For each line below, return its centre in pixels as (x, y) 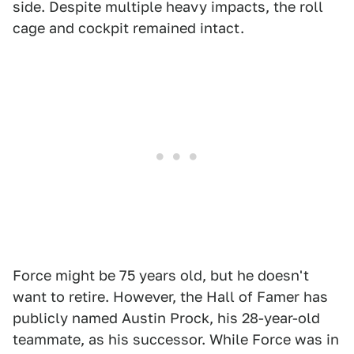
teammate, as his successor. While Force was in (176, 340)
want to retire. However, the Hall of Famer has (170, 297)
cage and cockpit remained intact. (128, 28)
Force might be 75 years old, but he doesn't (161, 276)
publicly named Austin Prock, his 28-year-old (166, 318)
